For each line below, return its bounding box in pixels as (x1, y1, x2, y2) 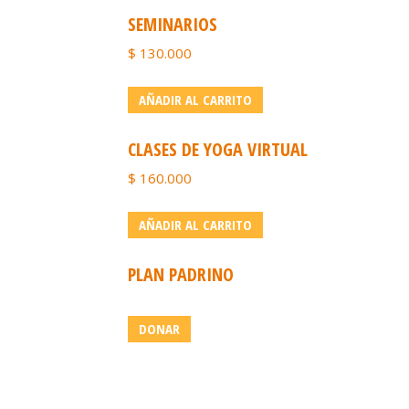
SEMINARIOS (128, 12, 217, 37)
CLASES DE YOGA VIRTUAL (128, 137, 308, 162)
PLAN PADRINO (128, 262, 234, 287)
